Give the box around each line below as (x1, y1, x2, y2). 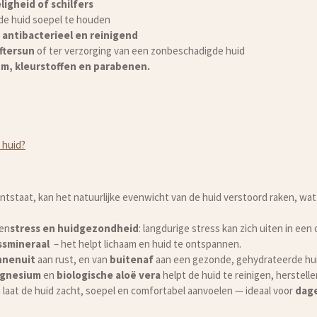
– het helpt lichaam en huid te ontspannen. (50, 236, 241, 250)
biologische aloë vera (57, 267, 161, 282)
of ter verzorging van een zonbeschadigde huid (34, 43, 245, 57)
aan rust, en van (35, 252, 110, 266)
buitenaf (110, 252, 154, 266)
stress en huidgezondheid (10, 221, 139, 235)
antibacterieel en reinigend (1, 28, 138, 42)
